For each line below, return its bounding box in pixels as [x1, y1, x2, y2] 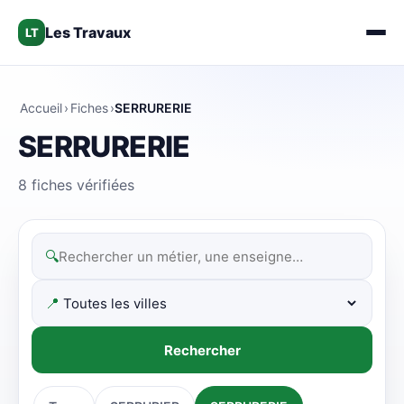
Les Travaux [45, 23, 131, 41]
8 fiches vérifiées [18, 176, 134, 194]
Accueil [20, 100, 62, 115]
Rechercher [163, 341, 241, 359]
